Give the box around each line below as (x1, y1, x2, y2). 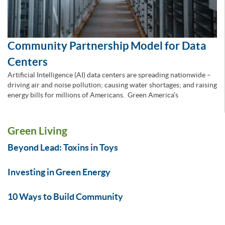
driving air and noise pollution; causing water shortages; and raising (8, 80, 217, 89)
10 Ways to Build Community (8, 191, 123, 202)
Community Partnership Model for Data (8, 39, 206, 52)
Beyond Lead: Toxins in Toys (8, 142, 118, 153)
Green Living (8, 124, 67, 137)
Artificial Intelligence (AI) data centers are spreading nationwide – (8, 70, 211, 79)
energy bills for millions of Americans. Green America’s (8, 90, 180, 99)
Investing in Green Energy (8, 166, 110, 177)
